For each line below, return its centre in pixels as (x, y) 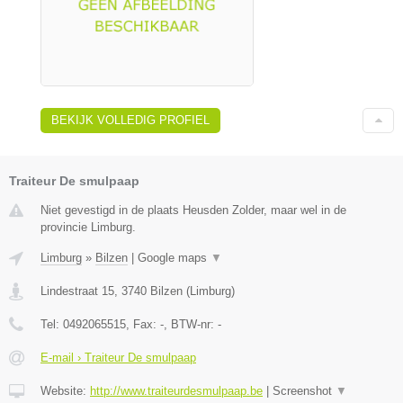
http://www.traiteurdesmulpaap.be (176, 391)
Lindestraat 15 (77, 291)
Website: (65, 391)
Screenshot (304, 391)
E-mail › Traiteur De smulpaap (118, 358)
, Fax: (143, 325)
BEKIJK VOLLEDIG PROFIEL (130, 121)
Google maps (174, 258)
